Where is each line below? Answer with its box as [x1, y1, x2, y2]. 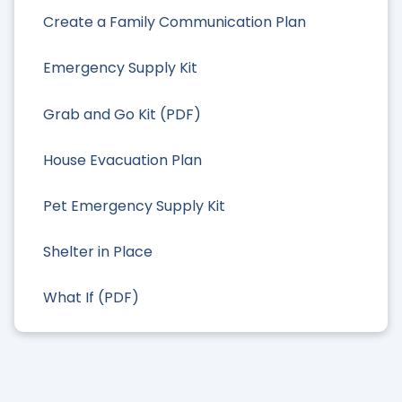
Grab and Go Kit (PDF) [43, 103, 201, 125]
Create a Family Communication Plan [43, 12, 306, 33]
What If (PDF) [43, 287, 139, 309]
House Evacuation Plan [43, 149, 202, 170]
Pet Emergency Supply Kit [43, 195, 225, 216]
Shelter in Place [43, 241, 153, 263]
